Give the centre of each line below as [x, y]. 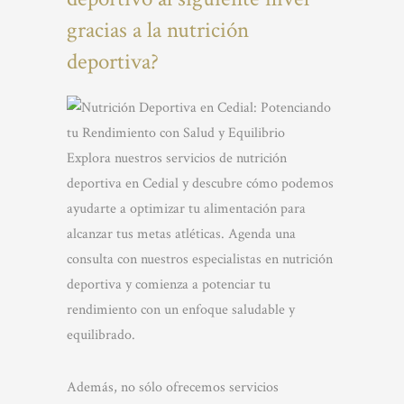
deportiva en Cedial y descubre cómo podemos [200, 184]
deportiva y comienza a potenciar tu [169, 285]
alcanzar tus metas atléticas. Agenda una [181, 234]
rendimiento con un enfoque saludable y [181, 310]
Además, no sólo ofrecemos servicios [173, 387]
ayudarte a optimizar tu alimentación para [186, 209]
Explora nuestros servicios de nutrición [177, 158]
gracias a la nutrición [158, 30]
